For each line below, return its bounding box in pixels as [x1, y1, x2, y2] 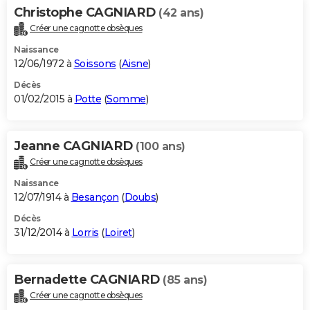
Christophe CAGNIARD [14, 5, 158, 21]
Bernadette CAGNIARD [14, 272, 163, 288]
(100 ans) [136, 140, 185, 154]
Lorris [71, 226, 99, 239]
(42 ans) [158, 6, 203, 20]
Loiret [104, 226, 132, 239]
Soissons [73, 57, 116, 71]
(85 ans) [163, 273, 207, 287]
